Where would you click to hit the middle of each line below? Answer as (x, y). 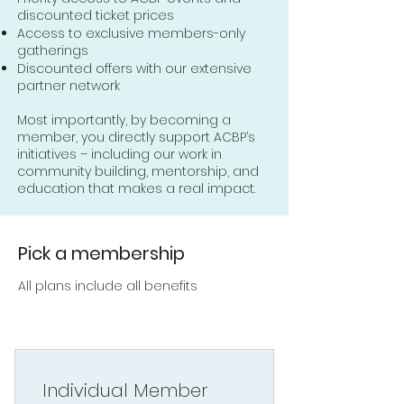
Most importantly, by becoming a (124, 119)
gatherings (53, 50)
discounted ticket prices (96, 15)
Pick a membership (101, 253)
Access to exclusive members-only (131, 33)
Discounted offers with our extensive (134, 68)
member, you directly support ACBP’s (136, 137)
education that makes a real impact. (136, 188)
